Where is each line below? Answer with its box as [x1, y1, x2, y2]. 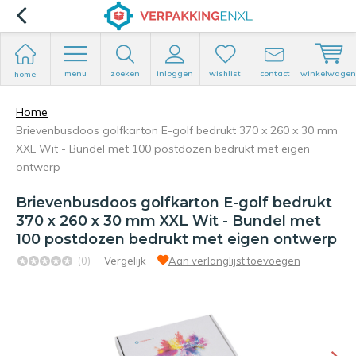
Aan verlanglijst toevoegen [168, 254, 300, 267]
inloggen [157, 68, 194, 79]
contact [260, 68, 291, 79]
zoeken [110, 68, 141, 79]
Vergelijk [104, 254, 146, 267]
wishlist [209, 68, 242, 79]
